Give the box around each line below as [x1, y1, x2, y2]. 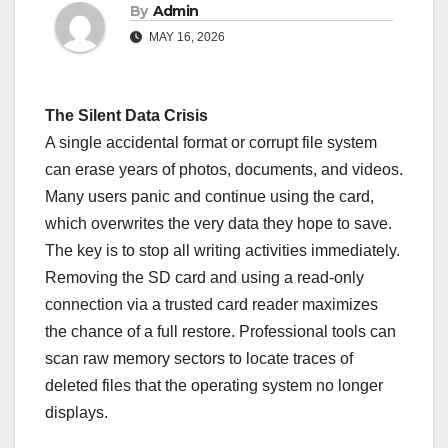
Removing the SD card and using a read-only [45, 269, 364, 287]
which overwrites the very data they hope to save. [45, 215, 392, 233]
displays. [45, 404, 108, 422]
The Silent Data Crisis [45, 107, 208, 125]
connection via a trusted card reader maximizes [45, 296, 378, 314]
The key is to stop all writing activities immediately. [45, 242, 400, 260]
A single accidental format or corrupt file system [45, 134, 377, 152]
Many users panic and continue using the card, [45, 188, 374, 206]
